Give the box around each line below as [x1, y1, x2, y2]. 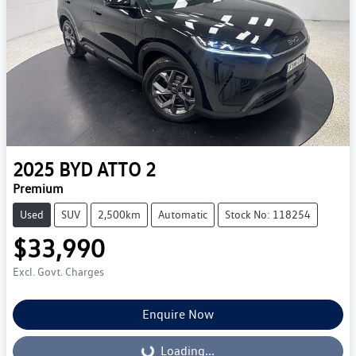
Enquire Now [142, 306, 214, 322]
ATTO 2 [97, 157, 156, 181]
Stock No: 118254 [225, 207, 311, 221]
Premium [13, 180, 64, 196]
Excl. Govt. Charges [13, 265, 104, 278]
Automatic [158, 207, 207, 221]
